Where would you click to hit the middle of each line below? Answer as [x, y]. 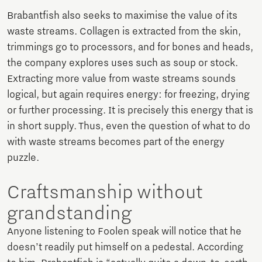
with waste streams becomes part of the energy [116, 142]
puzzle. [23, 158]
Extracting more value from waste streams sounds [121, 79]
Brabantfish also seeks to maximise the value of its [122, 16]
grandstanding [69, 214]
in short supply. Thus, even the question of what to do [129, 127]
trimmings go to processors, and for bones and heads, [130, 48]
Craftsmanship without [105, 193]
